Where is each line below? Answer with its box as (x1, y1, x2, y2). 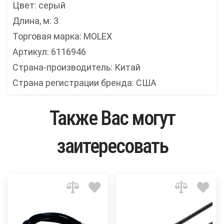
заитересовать (56, 134, 168, 158)
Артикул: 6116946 (12, 46, 86, 57)
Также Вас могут (49, 106, 175, 130)
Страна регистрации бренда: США (12, 77, 156, 88)
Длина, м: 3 (12, 15, 58, 26)
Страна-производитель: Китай (12, 62, 140, 73)
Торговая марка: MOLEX (12, 31, 112, 42)
